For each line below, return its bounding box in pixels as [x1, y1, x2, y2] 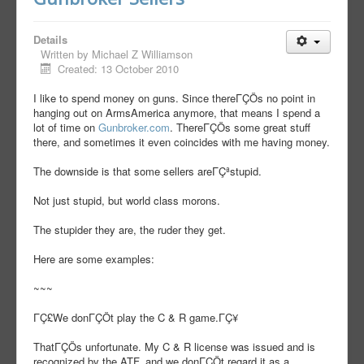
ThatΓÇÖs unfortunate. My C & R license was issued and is [33, 339, 315, 355]
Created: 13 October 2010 [58, 61, 180, 77]
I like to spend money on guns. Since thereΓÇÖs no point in [33, 90, 315, 106]
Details [33, 32, 67, 48]
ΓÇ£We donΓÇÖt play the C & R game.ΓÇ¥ [33, 310, 238, 326]
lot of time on [33, 119, 98, 136]
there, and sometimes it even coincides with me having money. [33, 134, 330, 150]
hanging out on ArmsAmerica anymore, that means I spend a [33, 105, 320, 121]
